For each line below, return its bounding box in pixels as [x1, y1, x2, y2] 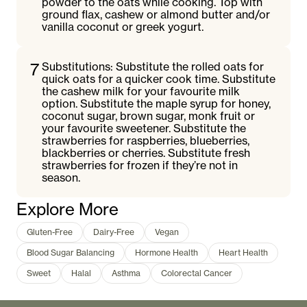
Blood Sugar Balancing [27, 247, 114, 258]
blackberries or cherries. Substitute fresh [42, 146, 251, 160]
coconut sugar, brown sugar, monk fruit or [42, 109, 256, 123]
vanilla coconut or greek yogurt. [42, 20, 204, 34]
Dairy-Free [93, 227, 134, 237]
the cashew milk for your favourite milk [42, 84, 241, 98]
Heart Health [219, 247, 268, 258]
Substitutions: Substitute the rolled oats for [42, 60, 265, 73]
